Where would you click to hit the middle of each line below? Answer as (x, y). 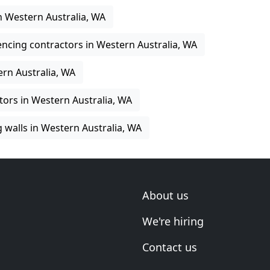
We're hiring (173, 221)
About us (165, 195)
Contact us (170, 247)
